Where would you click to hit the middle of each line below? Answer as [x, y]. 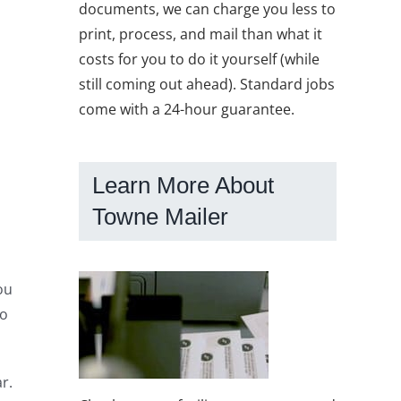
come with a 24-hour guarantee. [187, 109]
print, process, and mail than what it [200, 34]
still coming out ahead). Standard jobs [207, 84]
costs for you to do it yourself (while [199, 59]
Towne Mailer [160, 216]
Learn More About [183, 185]
